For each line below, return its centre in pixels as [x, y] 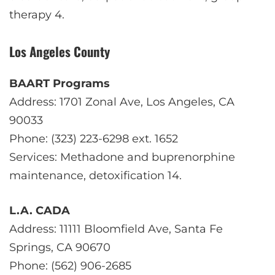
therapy [32, 14]
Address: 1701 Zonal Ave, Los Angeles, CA [122, 102]
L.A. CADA [40, 211]
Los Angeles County [60, 51]
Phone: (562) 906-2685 [70, 266]
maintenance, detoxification [88, 176]
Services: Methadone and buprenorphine [122, 157]
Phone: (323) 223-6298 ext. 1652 [94, 139]
